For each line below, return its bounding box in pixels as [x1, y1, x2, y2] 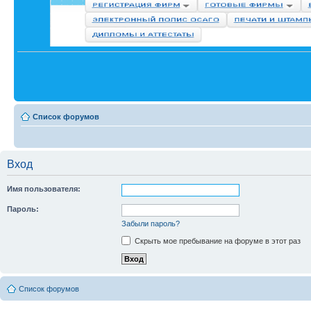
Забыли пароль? [121, 219, 180, 228]
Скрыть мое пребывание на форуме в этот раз [133, 236, 301, 245]
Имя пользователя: [7, 184, 81, 193]
